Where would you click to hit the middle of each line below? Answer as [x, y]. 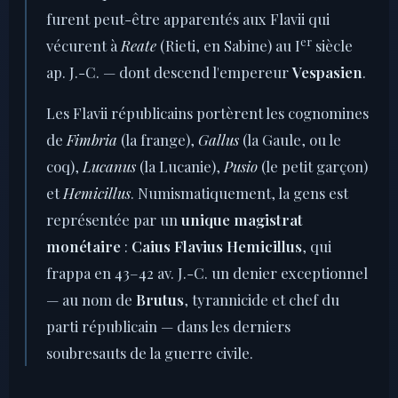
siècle [332, 45]
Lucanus [109, 166]
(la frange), [158, 139]
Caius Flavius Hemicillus [217, 246]
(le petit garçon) [313, 166]
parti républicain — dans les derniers [168, 326]
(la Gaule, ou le [290, 139]
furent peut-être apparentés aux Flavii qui [188, 18]
